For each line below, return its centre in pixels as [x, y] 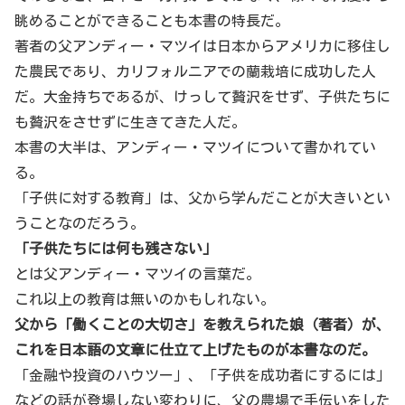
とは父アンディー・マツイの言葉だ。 [137, 273]
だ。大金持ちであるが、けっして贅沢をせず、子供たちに [202, 96]
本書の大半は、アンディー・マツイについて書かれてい [195, 147]
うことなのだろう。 [80, 223]
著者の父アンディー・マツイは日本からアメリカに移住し [202, 46]
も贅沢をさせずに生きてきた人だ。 [130, 122]
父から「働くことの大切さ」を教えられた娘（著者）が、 [202, 324]
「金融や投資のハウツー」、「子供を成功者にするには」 [202, 375]
